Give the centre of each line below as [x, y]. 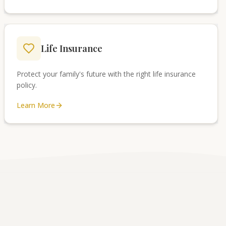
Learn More [36, 105]
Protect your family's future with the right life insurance [106, 74]
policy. [27, 85]
